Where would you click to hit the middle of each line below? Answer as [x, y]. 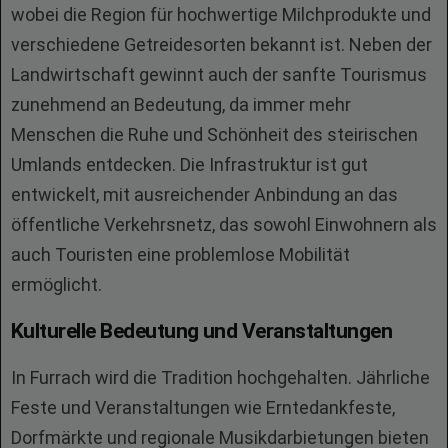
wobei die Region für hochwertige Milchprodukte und [221, 14]
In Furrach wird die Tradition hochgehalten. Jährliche [220, 377]
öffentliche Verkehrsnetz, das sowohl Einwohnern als [224, 224]
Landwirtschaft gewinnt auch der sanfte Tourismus [219, 74]
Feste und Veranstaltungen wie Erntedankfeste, [203, 407]
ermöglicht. [56, 284]
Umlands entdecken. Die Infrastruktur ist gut [189, 164]
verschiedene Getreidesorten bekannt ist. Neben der [221, 44]
